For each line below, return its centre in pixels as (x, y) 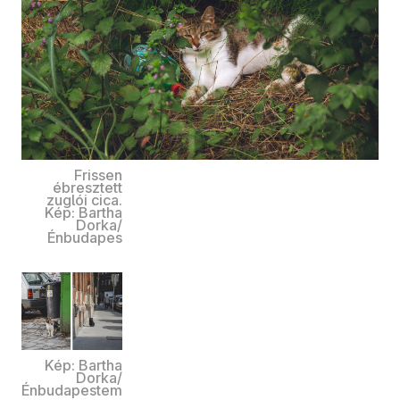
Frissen (98, 175)
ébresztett (87, 188)
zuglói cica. (84, 200)
